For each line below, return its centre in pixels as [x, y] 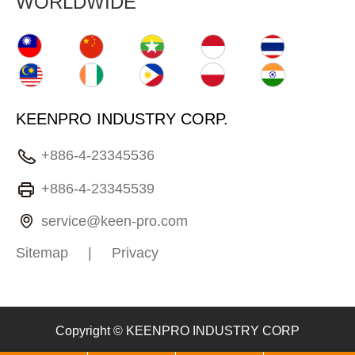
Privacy [135, 253]
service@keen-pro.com [115, 221]
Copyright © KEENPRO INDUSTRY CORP [177, 331]
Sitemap [42, 253]
